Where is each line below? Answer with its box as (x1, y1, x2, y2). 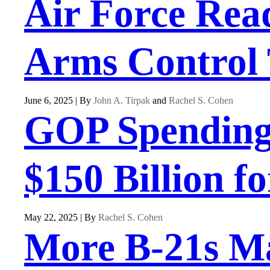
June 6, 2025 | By (24, 95, 93, 106)
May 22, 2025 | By (24, 212, 98, 223)
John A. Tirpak (93, 95, 150, 106)
